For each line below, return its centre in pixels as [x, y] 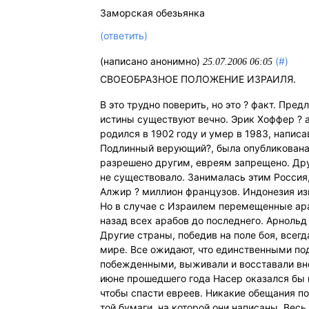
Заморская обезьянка [153, 13]
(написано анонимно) [152, 61]
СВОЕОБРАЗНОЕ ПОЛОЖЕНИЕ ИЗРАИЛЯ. [198, 79]
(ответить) [124, 35]
